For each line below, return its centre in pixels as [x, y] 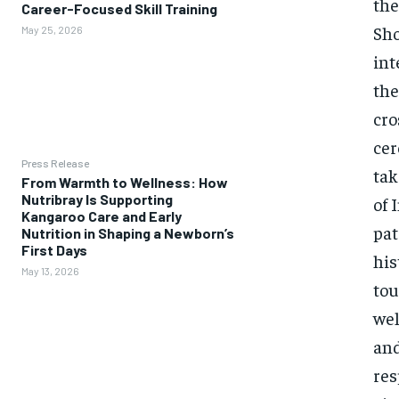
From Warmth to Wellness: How [125, 182]
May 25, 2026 [52, 30]
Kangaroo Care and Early [102, 216]
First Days [54, 249]
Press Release [55, 163]
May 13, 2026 [50, 270]
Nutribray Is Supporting [97, 199]
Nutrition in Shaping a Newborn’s [128, 232]
